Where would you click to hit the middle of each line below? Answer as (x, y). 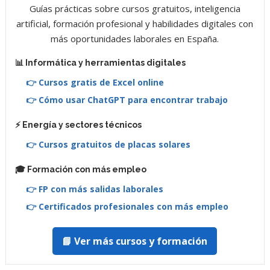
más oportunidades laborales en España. (135, 38)
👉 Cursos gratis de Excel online (95, 82)
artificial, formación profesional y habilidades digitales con (135, 23)
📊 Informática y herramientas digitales (100, 62)
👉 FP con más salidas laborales (94, 189)
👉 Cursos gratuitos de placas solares (108, 144)
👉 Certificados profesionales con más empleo (127, 206)
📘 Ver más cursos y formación (135, 241)
